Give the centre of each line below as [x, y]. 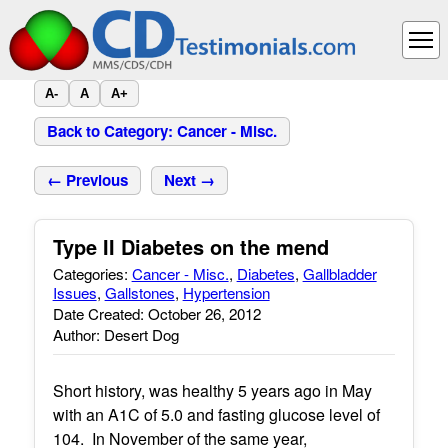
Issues [74, 292]
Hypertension [226, 292]
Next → [189, 180]
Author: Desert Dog [115, 334]
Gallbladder [339, 273]
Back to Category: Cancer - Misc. [161, 131]
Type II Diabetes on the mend [190, 246]
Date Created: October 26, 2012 [156, 313]
